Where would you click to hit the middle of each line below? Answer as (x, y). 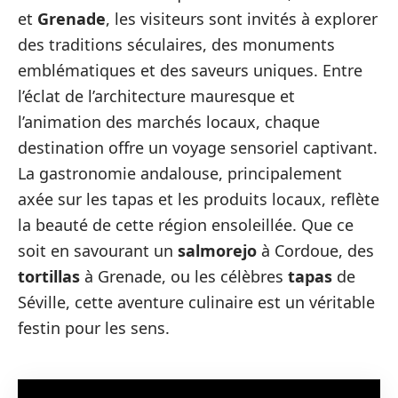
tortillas (49, 276)
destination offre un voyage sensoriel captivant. (198, 147)
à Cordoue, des (315, 251)
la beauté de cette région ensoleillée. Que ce (186, 225)
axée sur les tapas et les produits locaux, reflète (199, 199)
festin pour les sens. (94, 328)
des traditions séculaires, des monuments (176, 44)
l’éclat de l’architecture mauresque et (156, 96)
